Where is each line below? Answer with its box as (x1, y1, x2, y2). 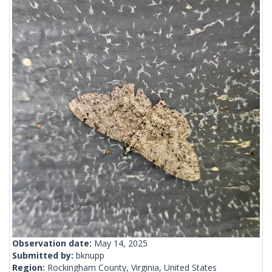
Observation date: (12, 237, 94, 250)
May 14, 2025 (94, 237, 148, 250)
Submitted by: (12, 250, 76, 262)
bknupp (76, 250, 104, 262)
